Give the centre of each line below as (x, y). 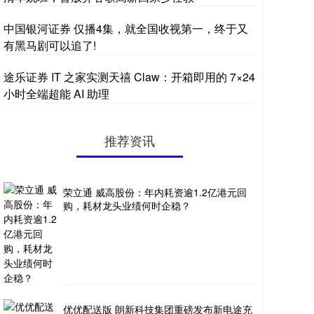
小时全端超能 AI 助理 (56, 94)
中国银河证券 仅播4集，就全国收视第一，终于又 (126, 28)
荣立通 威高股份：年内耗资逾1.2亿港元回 (155, 192)
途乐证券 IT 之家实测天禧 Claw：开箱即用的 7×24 (129, 77)
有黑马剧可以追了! (50, 45)
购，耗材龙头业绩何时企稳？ (127, 205)
